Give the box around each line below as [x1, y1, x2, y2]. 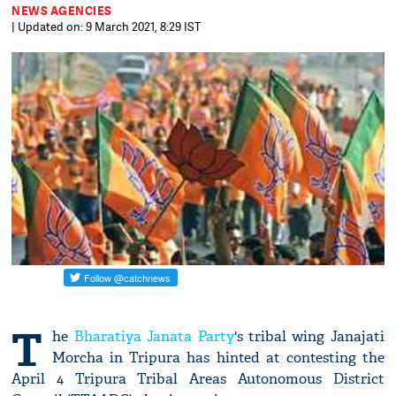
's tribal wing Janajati [233, 327, 385, 346]
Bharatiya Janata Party [73, 327, 234, 346]
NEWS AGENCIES [11, 3, 112, 19]
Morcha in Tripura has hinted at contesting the [52, 348, 385, 368]
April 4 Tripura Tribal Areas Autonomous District [11, 369, 385, 389]
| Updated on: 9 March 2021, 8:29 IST [11, 19, 202, 34]
